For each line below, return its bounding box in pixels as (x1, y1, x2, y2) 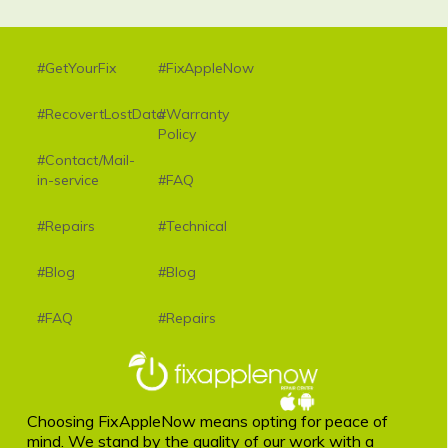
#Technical (158, 217, 228, 235)
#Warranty (158, 105, 230, 123)
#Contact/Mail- (37, 151, 135, 169)
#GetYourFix (37, 59, 116, 77)
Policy (158, 125, 197, 143)
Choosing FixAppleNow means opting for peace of (27, 410, 388, 431)
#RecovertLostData (37, 105, 165, 123)
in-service (37, 171, 99, 189)
